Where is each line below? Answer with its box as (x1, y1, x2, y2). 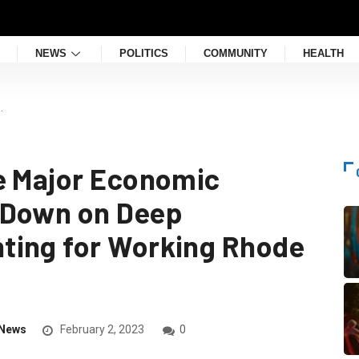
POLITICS (119, 47, 168, 60)
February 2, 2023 (57, 323, 144, 337)
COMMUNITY (204, 47, 268, 60)
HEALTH (303, 47, 344, 60)
